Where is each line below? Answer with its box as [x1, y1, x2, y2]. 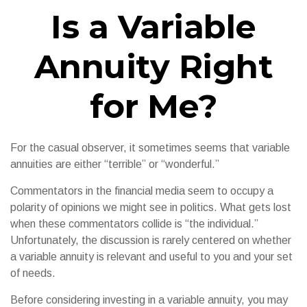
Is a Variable [51, 7, 256, 47]
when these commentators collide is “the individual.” [10, 218, 258, 230]
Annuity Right [34, 47, 273, 86]
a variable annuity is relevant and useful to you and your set [10, 251, 293, 262]
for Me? [89, 86, 218, 126]
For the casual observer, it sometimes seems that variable [10, 142, 290, 153]
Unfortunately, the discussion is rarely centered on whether [10, 234, 291, 246]
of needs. [10, 267, 56, 279]
